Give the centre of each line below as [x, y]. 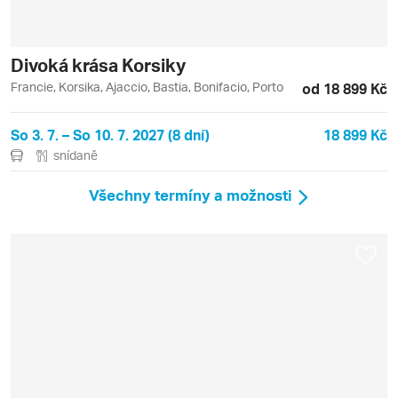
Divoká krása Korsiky [98, 65]
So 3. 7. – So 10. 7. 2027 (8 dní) [110, 135]
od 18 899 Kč [345, 89]
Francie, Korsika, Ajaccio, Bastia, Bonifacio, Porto [147, 87]
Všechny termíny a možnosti [191, 195]
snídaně [76, 155]
